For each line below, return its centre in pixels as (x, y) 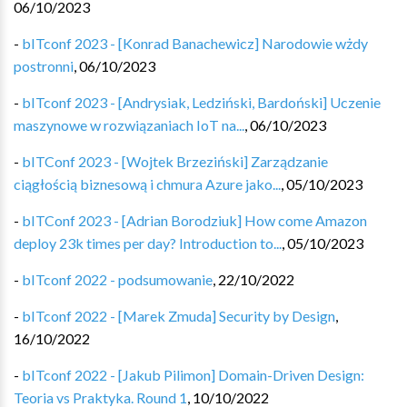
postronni (44, 66)
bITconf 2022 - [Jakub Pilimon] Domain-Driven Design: (193, 375)
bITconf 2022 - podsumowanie (117, 279)
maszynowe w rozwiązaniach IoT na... (129, 125)
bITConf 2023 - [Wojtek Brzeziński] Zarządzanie (175, 161)
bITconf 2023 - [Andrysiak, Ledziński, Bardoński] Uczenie (201, 102)
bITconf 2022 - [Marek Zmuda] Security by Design (179, 316)
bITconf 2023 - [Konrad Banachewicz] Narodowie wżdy (195, 43)
